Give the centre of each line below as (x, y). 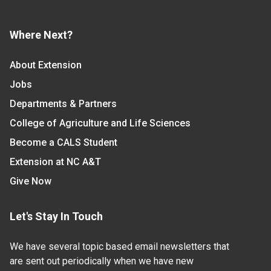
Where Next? (41, 35)
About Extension (46, 65)
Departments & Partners (63, 104)
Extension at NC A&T (55, 162)
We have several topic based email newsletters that (119, 247)
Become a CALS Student (64, 143)
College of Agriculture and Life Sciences (100, 123)
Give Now (31, 181)
